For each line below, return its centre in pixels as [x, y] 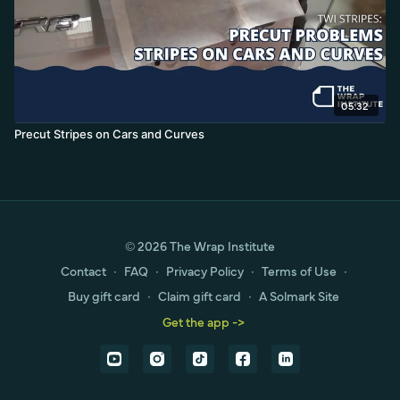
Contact [83, 271]
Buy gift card [104, 296]
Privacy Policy [204, 271]
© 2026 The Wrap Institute [200, 246]
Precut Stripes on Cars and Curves [109, 133]
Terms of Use [299, 271]
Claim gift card [200, 296]
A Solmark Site [299, 296]
